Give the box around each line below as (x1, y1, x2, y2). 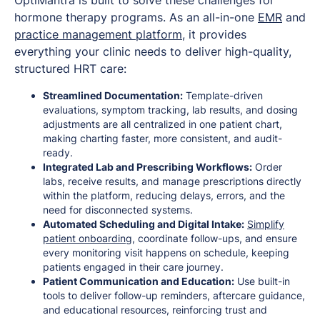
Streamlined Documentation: (43, 89, 183, 101)
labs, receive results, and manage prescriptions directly (43, 174, 301, 187)
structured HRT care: (14, 61, 126, 76)
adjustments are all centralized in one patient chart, (43, 117, 282, 130)
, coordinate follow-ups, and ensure (132, 231, 297, 244)
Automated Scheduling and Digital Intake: (43, 217, 244, 230)
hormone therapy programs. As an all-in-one (14, 9, 258, 24)
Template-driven (183, 89, 263, 101)
